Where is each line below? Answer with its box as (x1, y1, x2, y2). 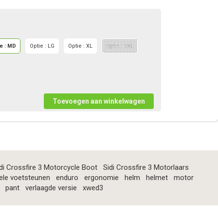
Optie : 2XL (106, 43, 133, 50)
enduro (55, 173, 78, 182)
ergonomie (84, 173, 119, 182)
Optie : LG (30, 43, 54, 50)
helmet (145, 173, 168, 182)
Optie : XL (68, 43, 92, 50)
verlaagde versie (25, 183, 77, 193)
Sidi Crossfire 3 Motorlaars (103, 163, 189, 172)
